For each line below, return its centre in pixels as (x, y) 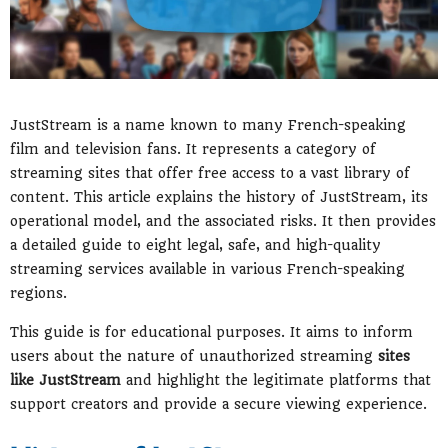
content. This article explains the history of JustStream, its (219, 196)
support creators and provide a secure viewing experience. (218, 404)
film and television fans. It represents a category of (193, 148)
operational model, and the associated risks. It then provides (223, 220)
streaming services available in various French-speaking (207, 268)
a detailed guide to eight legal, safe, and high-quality (195, 244)
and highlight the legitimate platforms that (276, 380)
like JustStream (65, 380)
